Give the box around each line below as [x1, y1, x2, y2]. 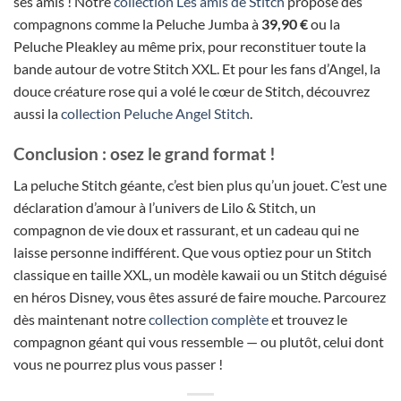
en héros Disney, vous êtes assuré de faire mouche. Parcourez [13, 287, 386, 305]
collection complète [149, 310, 269, 328]
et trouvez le [269, 310, 347, 328]
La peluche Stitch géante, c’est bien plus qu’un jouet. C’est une [13, 175, 387, 193]
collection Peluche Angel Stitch [61, 105, 250, 123]
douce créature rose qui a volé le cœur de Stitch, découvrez [13, 82, 370, 100]
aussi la [13, 105, 61, 123]
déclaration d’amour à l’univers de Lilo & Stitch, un [13, 198, 316, 216]
